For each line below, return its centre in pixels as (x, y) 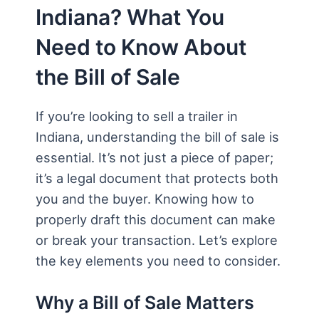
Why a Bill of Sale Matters (145, 303)
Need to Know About (141, 47)
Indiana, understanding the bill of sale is (157, 136)
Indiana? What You (130, 17)
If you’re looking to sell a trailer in (137, 116)
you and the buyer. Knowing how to (145, 198)
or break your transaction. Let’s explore (157, 240)
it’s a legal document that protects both (157, 178)
